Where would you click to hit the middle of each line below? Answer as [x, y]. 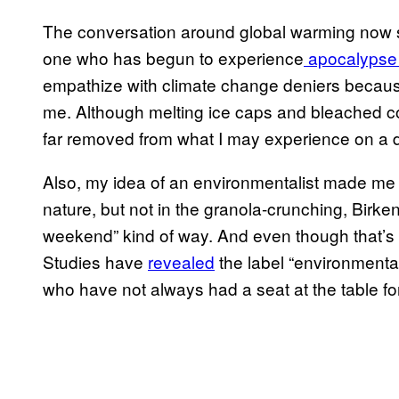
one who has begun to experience [173, 58]
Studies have [95, 262]
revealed [181, 262]
